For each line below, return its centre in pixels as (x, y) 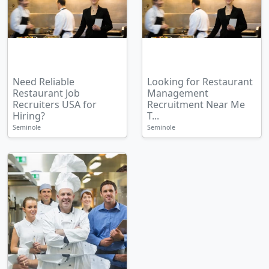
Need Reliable (44, 82)
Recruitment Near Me (196, 104)
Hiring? (29, 116)
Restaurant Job (46, 93)
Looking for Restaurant (200, 82)
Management (178, 93)
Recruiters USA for (55, 104)
